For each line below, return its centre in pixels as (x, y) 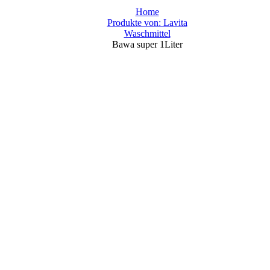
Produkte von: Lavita (147, 23)
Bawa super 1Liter (147, 44)
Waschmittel (147, 33)
